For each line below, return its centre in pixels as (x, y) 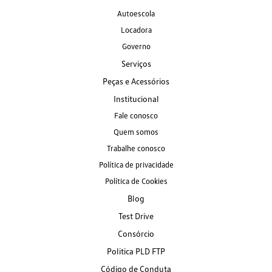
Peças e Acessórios (136, 81)
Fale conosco (136, 116)
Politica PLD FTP (136, 251)
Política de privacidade (136, 165)
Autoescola (136, 14)
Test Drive (136, 216)
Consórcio (136, 234)
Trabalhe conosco (136, 148)
